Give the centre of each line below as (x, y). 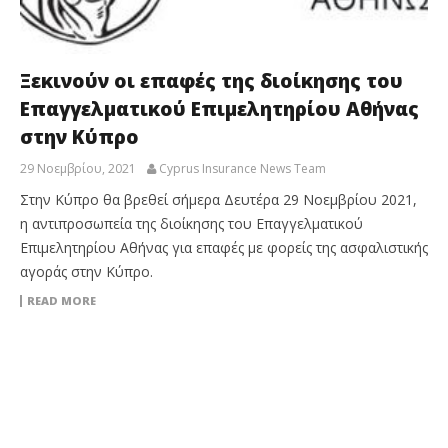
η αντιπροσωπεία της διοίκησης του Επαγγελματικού (191, 223)
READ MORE (61, 300)
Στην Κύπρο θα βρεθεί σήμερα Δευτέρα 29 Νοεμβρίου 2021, (218, 199)
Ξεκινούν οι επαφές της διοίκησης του (211, 80)
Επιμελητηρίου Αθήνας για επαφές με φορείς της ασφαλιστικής (224, 247)
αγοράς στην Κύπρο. (86, 271)
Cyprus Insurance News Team (242, 168)
